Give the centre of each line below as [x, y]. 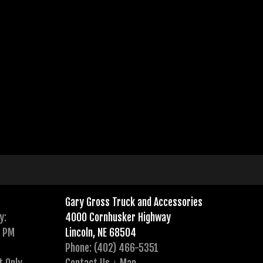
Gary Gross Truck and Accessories [134, 202]
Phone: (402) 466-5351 [112, 248]
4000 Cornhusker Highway [118, 218]
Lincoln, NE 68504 [100, 233]
